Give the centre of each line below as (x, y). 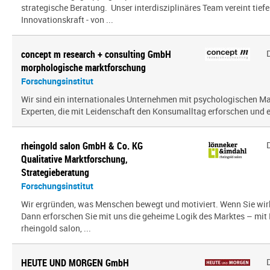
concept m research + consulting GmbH (96, 54)
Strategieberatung (55, 172)
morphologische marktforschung (83, 67)
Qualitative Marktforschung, (74, 159)
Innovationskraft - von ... (67, 20)
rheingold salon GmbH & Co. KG (82, 146)
